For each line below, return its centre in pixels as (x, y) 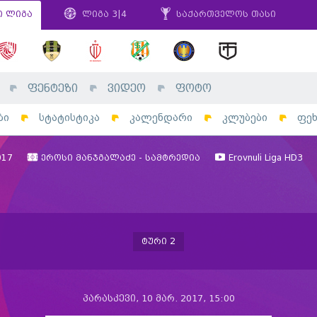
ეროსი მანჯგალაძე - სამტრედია (119, 158)
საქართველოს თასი (225, 15)
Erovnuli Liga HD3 (264, 158)
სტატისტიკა (69, 118)
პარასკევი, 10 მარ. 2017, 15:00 (158, 299)
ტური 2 (158, 241)
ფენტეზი (53, 89)
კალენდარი (161, 118)
